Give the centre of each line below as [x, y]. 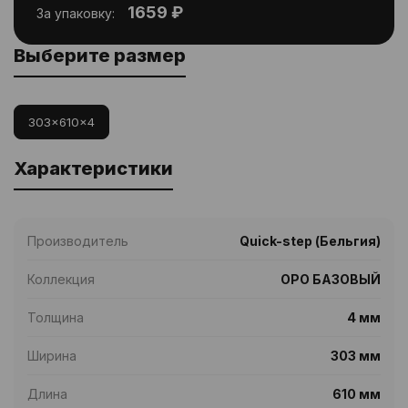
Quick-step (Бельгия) [310, 241]
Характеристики [93, 168]
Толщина [56, 317]
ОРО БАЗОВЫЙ [331, 279]
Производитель [78, 241]
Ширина [52, 356]
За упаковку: [76, 13]
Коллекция [61, 279]
